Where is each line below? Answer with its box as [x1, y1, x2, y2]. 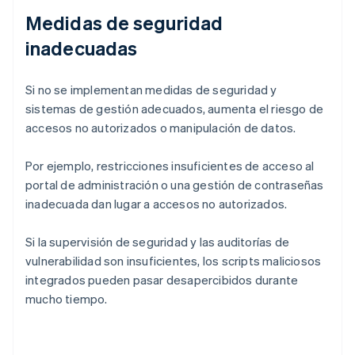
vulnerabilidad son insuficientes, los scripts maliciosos [25, 253, 322, 269]
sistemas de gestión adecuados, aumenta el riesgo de [25, 101, 324, 117]
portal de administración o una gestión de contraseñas [25, 177, 324, 193]
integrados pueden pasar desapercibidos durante [25, 272, 299, 288]
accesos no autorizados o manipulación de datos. [25, 120, 296, 136]
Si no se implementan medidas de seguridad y [25, 82, 277, 98]
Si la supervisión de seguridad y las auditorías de [25, 234, 290, 250]
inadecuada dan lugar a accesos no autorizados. [25, 196, 288, 212]
